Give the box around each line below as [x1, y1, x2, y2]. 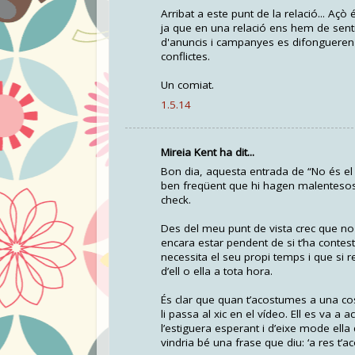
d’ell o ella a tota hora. [161, 264, 273, 279]
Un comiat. [161, 78, 214, 93]
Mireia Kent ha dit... [161, 144, 254, 159]
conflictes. [161, 49, 210, 64]
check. [161, 193, 191, 208]
